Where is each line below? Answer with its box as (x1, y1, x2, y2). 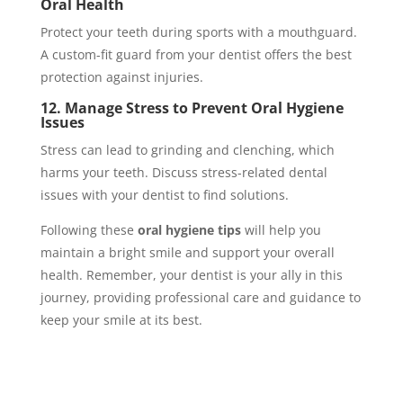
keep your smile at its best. (40, 310, 202, 328)
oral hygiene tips (137, 220, 241, 238)
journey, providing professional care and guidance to (40, 288, 361, 306)
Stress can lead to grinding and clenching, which (40, 140, 335, 158)
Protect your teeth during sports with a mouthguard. (40, 22, 357, 40)
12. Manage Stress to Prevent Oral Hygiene (40, 97, 344, 118)
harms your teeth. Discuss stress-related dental (40, 163, 327, 181)
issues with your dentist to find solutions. (40, 185, 289, 203)
